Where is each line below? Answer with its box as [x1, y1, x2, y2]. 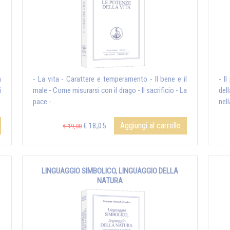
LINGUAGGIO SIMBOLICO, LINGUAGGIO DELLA [42, 166, 178, 176]
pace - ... [33, 97, 57, 107]
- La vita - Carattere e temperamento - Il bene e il [33, 74, 187, 84]
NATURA [97, 176, 123, 186]
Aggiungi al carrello [120, 121, 181, 131]
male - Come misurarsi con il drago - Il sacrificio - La [33, 86, 187, 95]
